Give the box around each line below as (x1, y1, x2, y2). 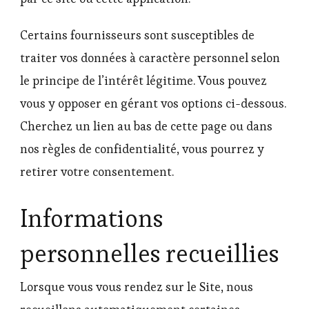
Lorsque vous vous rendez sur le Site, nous (20, 279, 253, 295)
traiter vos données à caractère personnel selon (20, 50, 280, 66)
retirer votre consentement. (20, 163, 174, 179)
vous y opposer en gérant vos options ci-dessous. (20, 95, 286, 111)
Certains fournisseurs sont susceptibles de (20, 27, 255, 43)
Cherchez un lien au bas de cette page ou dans (20, 118, 272, 134)
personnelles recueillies (20, 237, 279, 269)
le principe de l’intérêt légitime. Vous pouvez (20, 72, 267, 88)
